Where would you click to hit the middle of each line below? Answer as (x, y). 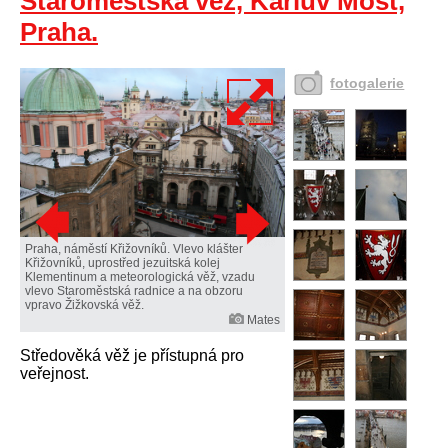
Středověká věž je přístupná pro (132, 356)
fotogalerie (367, 83)
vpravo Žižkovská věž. (84, 305)
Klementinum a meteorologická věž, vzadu (140, 277)
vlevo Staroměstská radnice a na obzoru (134, 291)
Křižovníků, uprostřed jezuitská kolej (122, 263)
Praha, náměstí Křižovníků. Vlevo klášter (134, 249)
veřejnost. (54, 374)
